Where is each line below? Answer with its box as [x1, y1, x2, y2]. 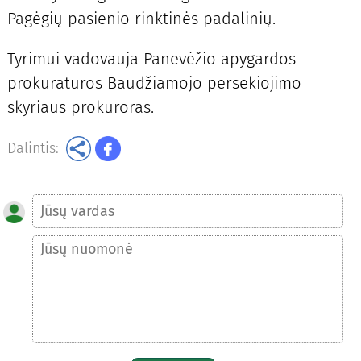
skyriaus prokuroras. [6, 98, 154, 118]
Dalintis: [6, 139, 59, 158]
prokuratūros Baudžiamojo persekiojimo [6, 73, 301, 93]
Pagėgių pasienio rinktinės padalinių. [6, 9, 276, 29]
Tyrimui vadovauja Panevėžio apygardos [6, 49, 296, 69]
